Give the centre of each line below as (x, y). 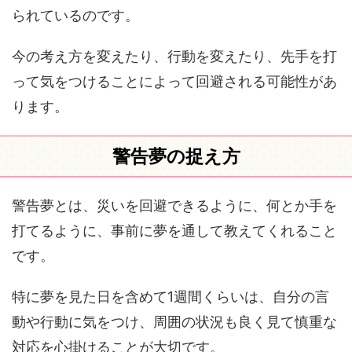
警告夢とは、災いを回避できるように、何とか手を (174, 205)
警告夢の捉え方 (176, 156)
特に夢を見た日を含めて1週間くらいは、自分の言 (170, 297)
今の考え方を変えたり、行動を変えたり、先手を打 (174, 56)
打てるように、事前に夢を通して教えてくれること (174, 231)
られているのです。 (75, 15)
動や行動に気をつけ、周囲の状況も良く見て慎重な (174, 322)
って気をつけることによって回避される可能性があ (174, 81)
